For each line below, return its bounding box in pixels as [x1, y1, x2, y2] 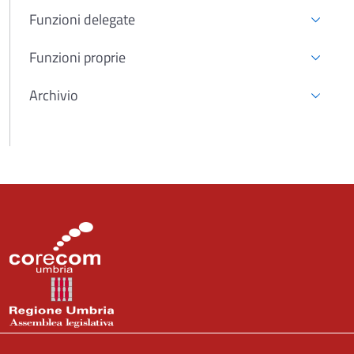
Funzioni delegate [29, 8, 135, 30]
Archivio [29, 84, 78, 106]
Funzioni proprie [29, 46, 126, 68]
